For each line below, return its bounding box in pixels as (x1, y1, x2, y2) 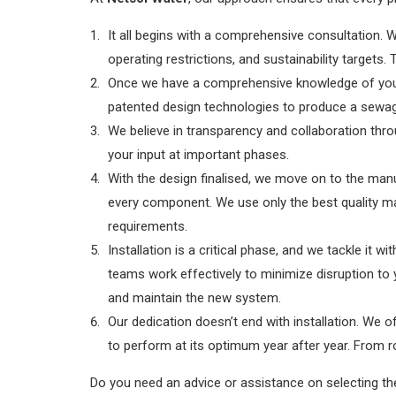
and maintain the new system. (108, 289, 281, 306)
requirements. (108, 217, 187, 234)
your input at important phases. (108, 146, 289, 163)
